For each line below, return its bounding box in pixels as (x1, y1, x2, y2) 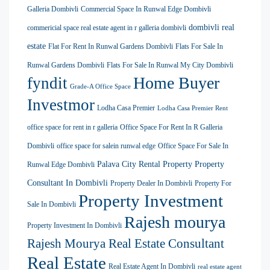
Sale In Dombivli (27, 200, 76, 209)
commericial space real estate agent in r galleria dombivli (27, 24, 186, 33)
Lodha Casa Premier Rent (157, 105, 228, 112)
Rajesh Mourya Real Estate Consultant (27, 236, 224, 251)
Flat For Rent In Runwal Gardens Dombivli (48, 42, 173, 51)
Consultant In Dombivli (27, 178, 108, 188)
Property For (195, 179, 231, 188)
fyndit (27, 74, 67, 93)
